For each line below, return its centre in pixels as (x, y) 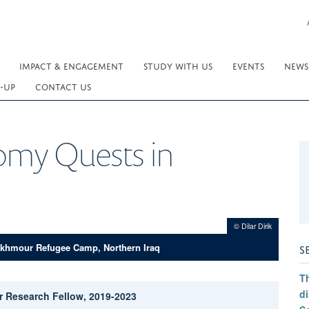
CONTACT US (63, 86)
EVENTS (248, 65)
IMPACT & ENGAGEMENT (71, 65)
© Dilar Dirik (253, 226)
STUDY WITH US (178, 65)
